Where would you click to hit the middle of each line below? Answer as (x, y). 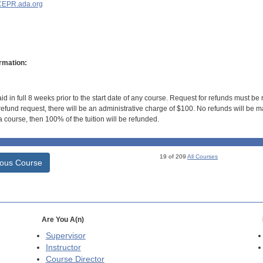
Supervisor (65, 235)
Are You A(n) (63, 219)
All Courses (203, 156)
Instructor (63, 247)
